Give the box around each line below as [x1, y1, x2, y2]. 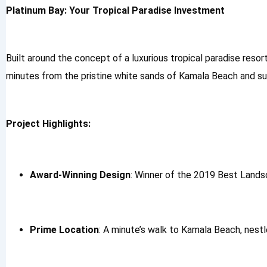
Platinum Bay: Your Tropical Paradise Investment [6, 5, 225, 17]
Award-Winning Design [30, 169, 131, 181]
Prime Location [30, 224, 99, 236]
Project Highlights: [6, 118, 91, 130]
